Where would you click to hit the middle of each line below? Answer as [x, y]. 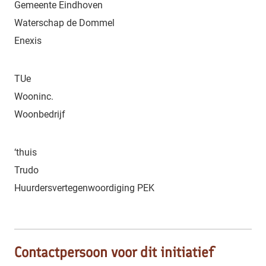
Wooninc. [34, 96]
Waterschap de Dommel [64, 23]
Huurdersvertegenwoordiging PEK [84, 188]
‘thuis [26, 152]
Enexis [28, 40]
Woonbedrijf [40, 114]
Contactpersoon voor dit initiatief [114, 252]
